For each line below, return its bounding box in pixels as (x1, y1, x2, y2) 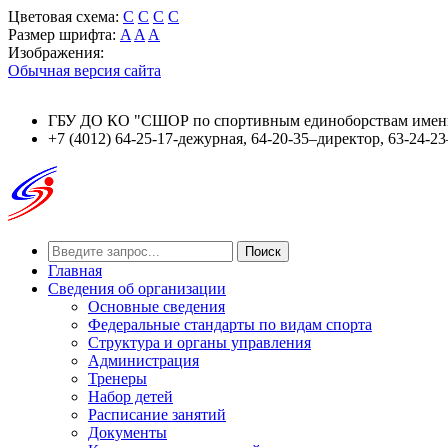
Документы (88, 424, 167, 441)
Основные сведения (88, 298, 225, 315)
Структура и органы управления (88, 334, 311, 351)
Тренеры (88, 370, 147, 387)
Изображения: (8, 44, 104, 61)
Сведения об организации (48, 280, 226, 297)
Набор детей (88, 388, 173, 405)
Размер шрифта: (8, 26, 120, 43)
